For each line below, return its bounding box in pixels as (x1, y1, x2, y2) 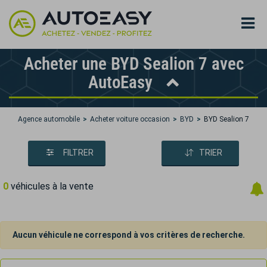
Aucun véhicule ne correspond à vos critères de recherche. (13, 230, 245, 240)
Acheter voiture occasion (90, 115, 170, 123)
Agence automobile (18, 115, 80, 123)
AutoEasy (88, 72, 157, 92)
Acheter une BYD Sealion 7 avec (23, 54, 244, 74)
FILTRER (63, 148, 94, 157)
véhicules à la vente (8, 181, 94, 192)
